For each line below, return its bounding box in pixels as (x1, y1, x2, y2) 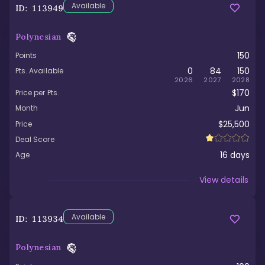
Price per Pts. (15, 88, 59, 98)
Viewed (15, 173, 49, 187)
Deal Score (15, 134, 54, 144)
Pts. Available (15, 66, 63, 76)
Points (15, 50, 37, 60)
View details (199, 174, 248, 186)
